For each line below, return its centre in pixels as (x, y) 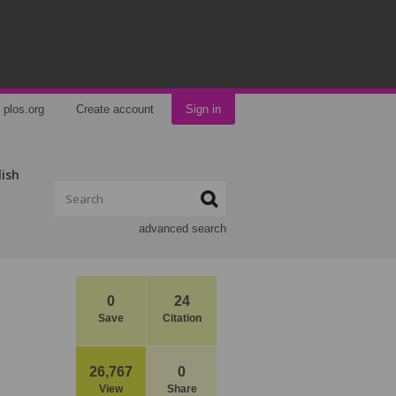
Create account (115, 109)
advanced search (183, 228)
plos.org (24, 109)
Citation (182, 318)
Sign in (203, 109)
